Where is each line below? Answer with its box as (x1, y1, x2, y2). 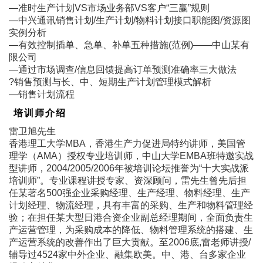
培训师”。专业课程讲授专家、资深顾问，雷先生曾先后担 (9, 175, 247, 186)
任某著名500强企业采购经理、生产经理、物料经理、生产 (9, 187, 250, 198)
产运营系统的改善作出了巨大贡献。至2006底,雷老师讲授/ (9, 237, 251, 247)
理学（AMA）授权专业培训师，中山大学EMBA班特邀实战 (9, 150, 254, 161)
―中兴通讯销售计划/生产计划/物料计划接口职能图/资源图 (9, 15, 251, 25)
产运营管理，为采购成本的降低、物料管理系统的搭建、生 (9, 224, 253, 235)
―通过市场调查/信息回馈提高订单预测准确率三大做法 (9, 64, 237, 75)
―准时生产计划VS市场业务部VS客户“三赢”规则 (9, 2, 210, 13)
